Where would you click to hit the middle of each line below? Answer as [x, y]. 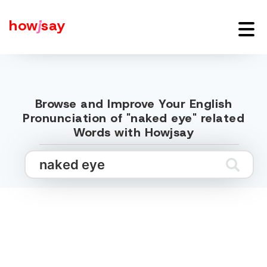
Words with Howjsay [133, 132]
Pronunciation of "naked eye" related [133, 118]
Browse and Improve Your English [133, 104]
